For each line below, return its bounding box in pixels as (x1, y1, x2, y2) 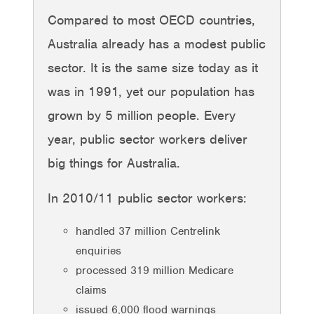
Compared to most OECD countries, (48, 11, 255, 28)
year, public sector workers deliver (48, 130, 247, 147)
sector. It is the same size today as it (48, 59, 258, 76)
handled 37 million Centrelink (76, 224, 220, 238)
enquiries (76, 243, 121, 258)
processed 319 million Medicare (76, 263, 233, 278)
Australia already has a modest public (48, 35, 266, 52)
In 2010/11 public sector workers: (48, 189, 247, 206)
